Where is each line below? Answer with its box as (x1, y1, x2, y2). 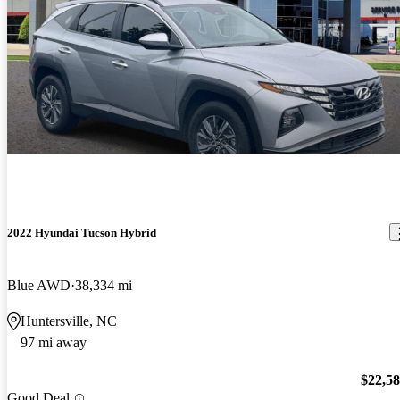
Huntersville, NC (21, 312, 117, 329)
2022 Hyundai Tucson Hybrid (7, 225, 156, 239)
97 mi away (21, 334, 87, 350)
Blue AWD (7, 277, 71, 293)
